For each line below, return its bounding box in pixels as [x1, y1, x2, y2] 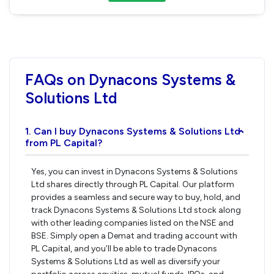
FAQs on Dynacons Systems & [25, 70, 235, 89]
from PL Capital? [25, 136, 102, 149]
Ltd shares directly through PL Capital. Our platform [31, 179, 234, 190]
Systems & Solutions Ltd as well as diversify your [31, 256, 220, 267]
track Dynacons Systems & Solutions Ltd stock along [31, 205, 241, 215]
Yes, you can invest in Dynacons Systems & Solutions [31, 166, 238, 177]
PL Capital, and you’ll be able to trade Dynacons [31, 243, 217, 254]
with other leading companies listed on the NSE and [31, 218, 234, 228]
